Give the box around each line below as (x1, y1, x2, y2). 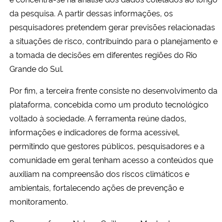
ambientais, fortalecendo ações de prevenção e (9, 181, 184, 193)
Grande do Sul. (9, 62, 63, 74)
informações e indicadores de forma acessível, (9, 126, 180, 137)
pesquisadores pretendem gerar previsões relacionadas (9, 21, 215, 32)
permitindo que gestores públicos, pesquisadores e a (9, 140, 205, 151)
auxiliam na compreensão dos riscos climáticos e (9, 167, 189, 179)
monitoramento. (9, 195, 68, 207)
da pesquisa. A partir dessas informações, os (9, 7, 173, 18)
